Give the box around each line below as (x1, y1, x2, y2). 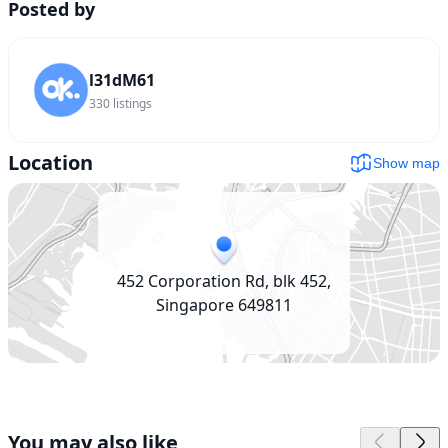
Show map (373, 154, 440, 171)
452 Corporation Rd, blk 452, (117, 269, 331, 292)
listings (113, 94, 152, 112)
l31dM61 (89, 68, 155, 91)
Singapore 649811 (156, 293, 292, 316)
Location (8, 148, 93, 176)
